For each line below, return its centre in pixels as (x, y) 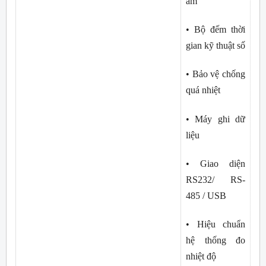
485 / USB (206, 195)
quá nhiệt (203, 90)
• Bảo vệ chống (216, 74)
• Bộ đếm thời (216, 29)
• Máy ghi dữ (216, 119)
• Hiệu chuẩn (216, 224)
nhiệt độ (201, 256)
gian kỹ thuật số (216, 45)
